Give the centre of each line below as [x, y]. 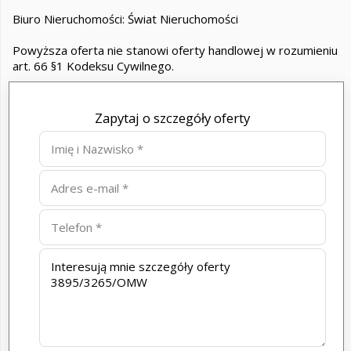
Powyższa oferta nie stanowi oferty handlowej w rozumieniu [175, 50]
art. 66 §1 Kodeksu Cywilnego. [93, 66]
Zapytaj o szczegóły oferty [172, 118]
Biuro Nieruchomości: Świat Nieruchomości [125, 19]
